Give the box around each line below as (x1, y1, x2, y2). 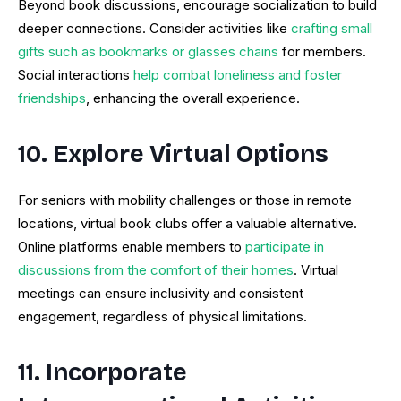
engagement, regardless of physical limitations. (18, 308, 307, 326)
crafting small (287, 20, 372, 38)
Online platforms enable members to (18, 238, 242, 256)
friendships (18, 90, 86, 107)
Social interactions (18, 66, 130, 84)
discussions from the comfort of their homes (18, 261, 294, 279)
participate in (242, 238, 324, 256)
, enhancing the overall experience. (86, 90, 300, 107)
